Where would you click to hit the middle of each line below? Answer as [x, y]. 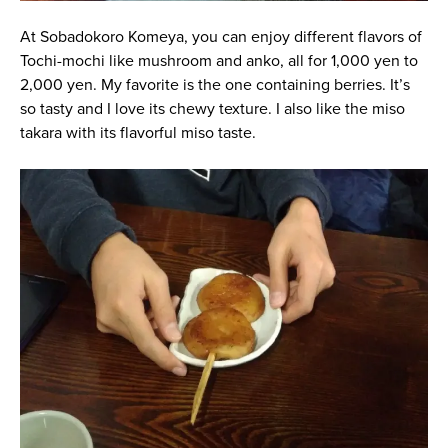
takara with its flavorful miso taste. [137, 132]
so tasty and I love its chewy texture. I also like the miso [212, 108]
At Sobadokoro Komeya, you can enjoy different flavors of [220, 36]
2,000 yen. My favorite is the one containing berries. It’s [214, 84]
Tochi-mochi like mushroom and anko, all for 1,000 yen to [218, 60]
